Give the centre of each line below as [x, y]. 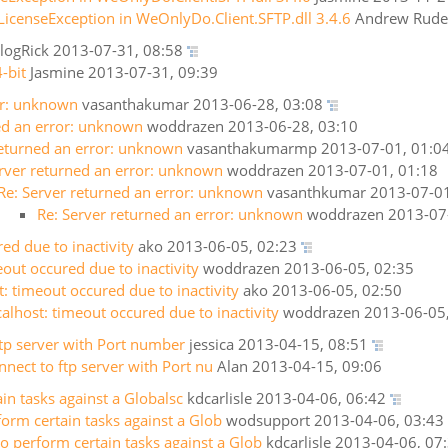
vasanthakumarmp [252, 148]
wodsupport [268, 420]
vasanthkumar [316, 192]
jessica [211, 344]
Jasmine [57, 72]
